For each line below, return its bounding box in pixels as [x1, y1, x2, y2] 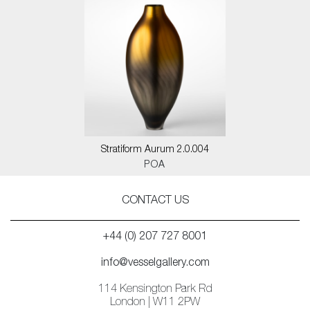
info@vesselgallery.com [100, 258, 210, 269]
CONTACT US [121, 196, 189, 207]
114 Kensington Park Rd [98, 284, 212, 295]
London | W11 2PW [110, 298, 200, 309]
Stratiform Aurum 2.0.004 [101, 145, 209, 155]
